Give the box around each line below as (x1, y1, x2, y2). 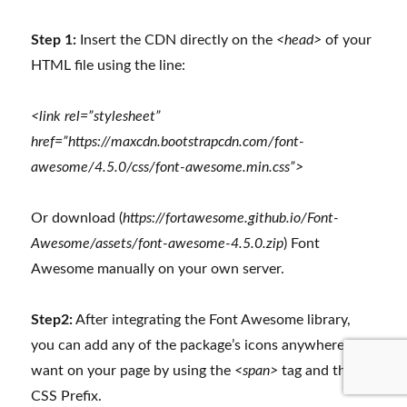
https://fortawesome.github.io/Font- (123, 211, 340, 226)
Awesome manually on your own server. (31, 262, 285, 277)
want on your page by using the (31, 363, 235, 379)
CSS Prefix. (31, 389, 103, 404)
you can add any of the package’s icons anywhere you (31, 338, 372, 353)
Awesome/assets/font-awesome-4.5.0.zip (31, 236, 284, 252)
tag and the (278, 363, 358, 379)
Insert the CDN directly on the (76, 33, 277, 48)
